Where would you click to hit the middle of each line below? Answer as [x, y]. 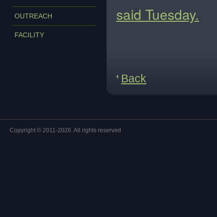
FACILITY [29, 35]
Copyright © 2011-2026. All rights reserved [65, 130]
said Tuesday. [158, 14]
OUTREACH [33, 16]
